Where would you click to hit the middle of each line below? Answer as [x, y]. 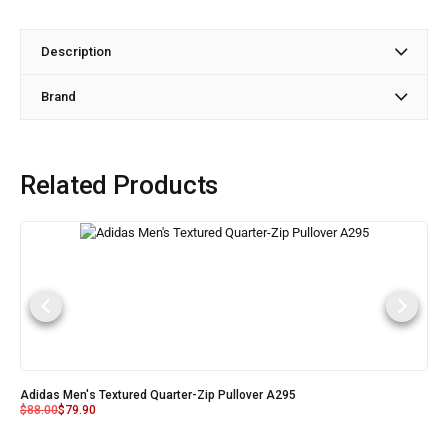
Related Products [119, 185]
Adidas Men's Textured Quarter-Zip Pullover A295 [158, 395]
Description [76, 52]
